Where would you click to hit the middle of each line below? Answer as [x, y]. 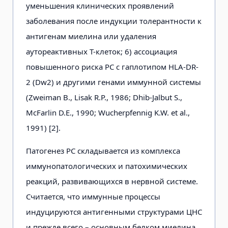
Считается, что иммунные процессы [93, 196]
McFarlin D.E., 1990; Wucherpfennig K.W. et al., [108, 112]
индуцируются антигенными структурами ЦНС [114, 211]
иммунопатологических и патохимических [107, 166]
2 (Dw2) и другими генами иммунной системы [113, 82]
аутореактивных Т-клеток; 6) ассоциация [102, 51]
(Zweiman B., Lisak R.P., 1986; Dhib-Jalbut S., [104, 97]
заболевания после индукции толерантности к [114, 21]
